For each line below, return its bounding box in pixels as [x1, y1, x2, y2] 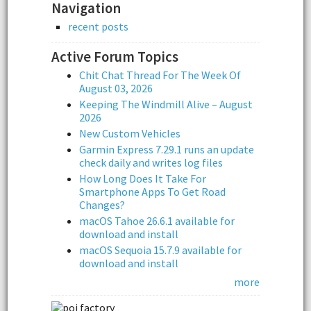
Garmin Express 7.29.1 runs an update [79, 142, 254, 157]
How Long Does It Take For [79, 171, 206, 186]
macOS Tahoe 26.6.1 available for [79, 214, 235, 228]
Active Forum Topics [51, 47, 178, 66]
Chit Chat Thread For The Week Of [79, 68, 241, 83]
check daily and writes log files [79, 155, 223, 170]
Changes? [79, 198, 125, 212]
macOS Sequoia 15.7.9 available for [79, 243, 242, 258]
